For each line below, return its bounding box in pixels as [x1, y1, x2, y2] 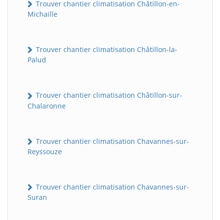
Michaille [27, 9, 57, 19]
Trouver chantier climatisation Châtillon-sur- [34, 90, 182, 100]
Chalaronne [27, 101, 66, 110]
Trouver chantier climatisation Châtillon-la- [34, 45, 177, 55]
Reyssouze [27, 146, 62, 156]
